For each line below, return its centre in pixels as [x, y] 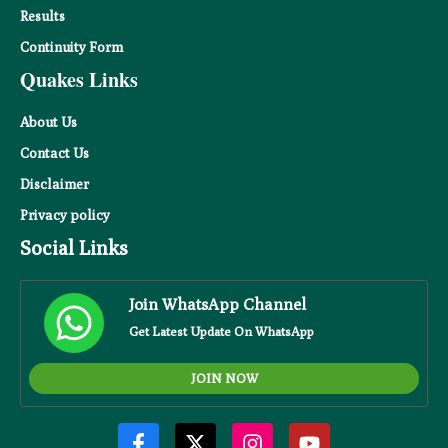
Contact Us [54, 153]
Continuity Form [71, 47]
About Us [48, 122]
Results [42, 16]
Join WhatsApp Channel [217, 305]
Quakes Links [79, 80]
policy [90, 215]
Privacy [43, 215]
